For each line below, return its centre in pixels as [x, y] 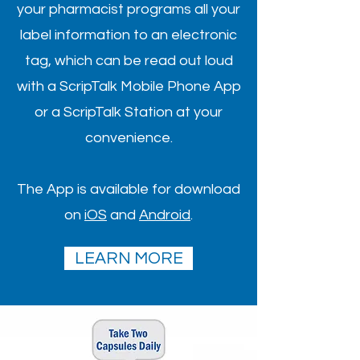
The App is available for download [129, 189]
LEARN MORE [129, 258]
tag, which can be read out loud [129, 61]
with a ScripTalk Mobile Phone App [129, 86]
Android [165, 215]
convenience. [129, 138]
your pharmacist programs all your [129, 9]
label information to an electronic [129, 35]
